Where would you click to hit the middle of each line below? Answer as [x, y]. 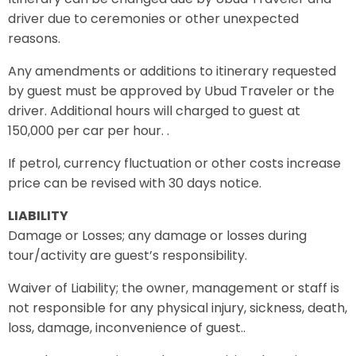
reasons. [34, 39]
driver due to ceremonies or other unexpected [153, 19]
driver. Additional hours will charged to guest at [154, 111]
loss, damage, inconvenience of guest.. [127, 328]
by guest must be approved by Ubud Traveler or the [171, 91]
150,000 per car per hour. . [89, 131]
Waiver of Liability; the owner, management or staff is [174, 288]
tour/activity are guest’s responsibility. [128, 255]
